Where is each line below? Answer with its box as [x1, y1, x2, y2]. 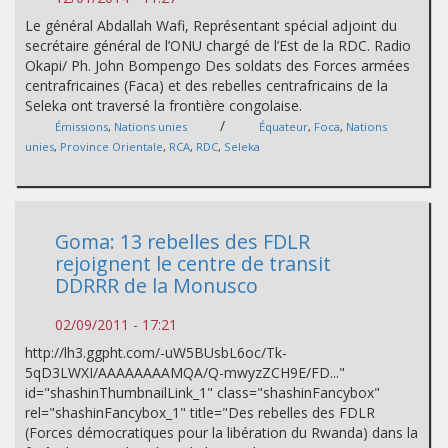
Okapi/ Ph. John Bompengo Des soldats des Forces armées [25, 56, 410, 76]
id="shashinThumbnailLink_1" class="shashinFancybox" [25, 383, 380, 403]
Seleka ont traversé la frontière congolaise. [25, 96, 302, 116]
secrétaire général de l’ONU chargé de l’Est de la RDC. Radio [25, 36, 411, 56]
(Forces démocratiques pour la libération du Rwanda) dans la [25, 423, 418, 443]
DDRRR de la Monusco [55, 272, 258, 300]
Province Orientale [60, 139, 163, 155]
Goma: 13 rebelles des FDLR [55, 228, 310, 256]
